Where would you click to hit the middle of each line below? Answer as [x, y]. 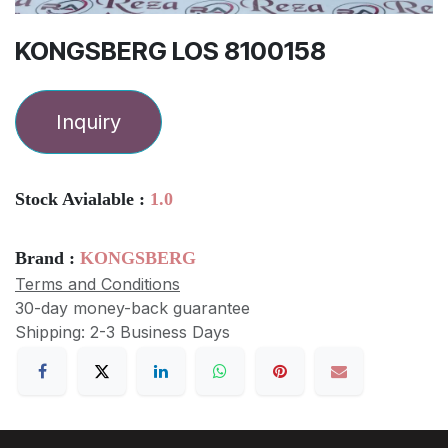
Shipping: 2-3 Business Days [122, 332]
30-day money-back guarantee [132, 308]
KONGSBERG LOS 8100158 [170, 51]
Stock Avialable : [82, 199]
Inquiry [88, 122]
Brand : [47, 258]
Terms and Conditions [97, 284]
